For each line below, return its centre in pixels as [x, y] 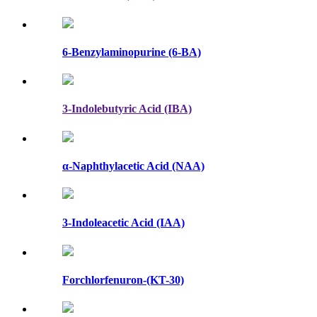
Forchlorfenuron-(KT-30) [123, 279]
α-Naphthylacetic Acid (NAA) [133, 166]
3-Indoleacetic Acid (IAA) [123, 223]
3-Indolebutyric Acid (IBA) [127, 109]
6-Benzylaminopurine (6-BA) [132, 52]
